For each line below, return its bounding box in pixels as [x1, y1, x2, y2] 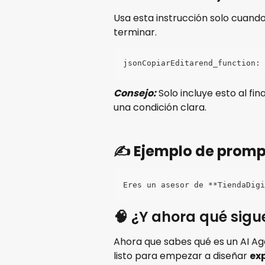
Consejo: [114, 86, 156, 101]
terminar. [114, 25, 157, 40]
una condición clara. [114, 101, 206, 115]
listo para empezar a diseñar [114, 249, 250, 263]
